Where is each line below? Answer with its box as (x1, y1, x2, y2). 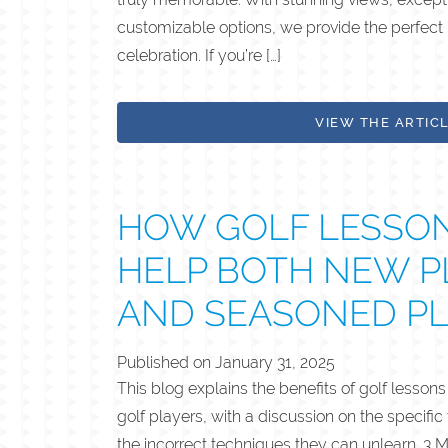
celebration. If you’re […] (117, 45, 281, 65)
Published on (117, 352, 215, 372)
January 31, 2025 (215, 352, 335, 372)
